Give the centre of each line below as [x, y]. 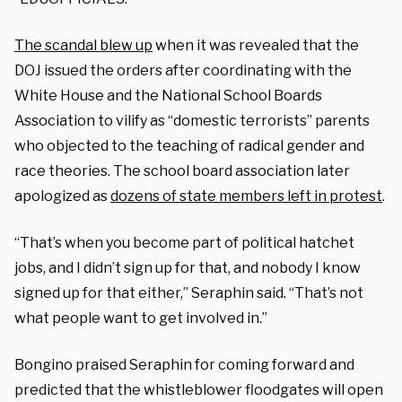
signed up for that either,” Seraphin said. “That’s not [189, 293]
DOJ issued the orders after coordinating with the [183, 70]
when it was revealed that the [256, 45]
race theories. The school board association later [182, 170]
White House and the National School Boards [168, 95]
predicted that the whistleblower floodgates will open [199, 389]
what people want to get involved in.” [141, 318]
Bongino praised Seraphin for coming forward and [184, 364]
